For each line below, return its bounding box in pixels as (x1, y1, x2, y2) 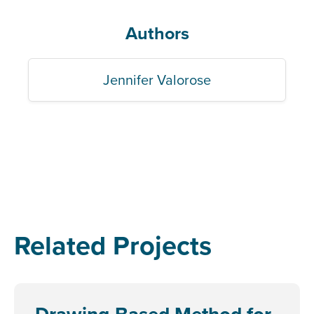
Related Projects (14, 226, 212, 264)
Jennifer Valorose (103, 69, 211, 90)
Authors (125, 20, 189, 46)
